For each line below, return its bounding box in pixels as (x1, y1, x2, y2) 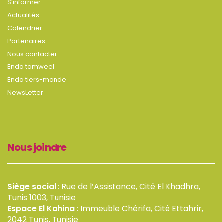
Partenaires (7, 36, 45, 46)
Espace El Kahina (7, 203, 77, 214)
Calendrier (7, 23, 42, 33)
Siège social (7, 181, 58, 192)
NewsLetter (7, 88, 43, 97)
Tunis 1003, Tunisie (7, 192, 76, 203)
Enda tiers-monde (7, 75, 66, 84)
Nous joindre (7, 140, 67, 154)
